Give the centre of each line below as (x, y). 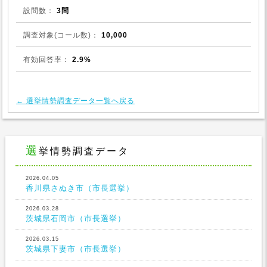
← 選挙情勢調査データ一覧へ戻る (75, 100)
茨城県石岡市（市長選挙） (76, 218)
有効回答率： (46, 59)
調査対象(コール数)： (61, 35)
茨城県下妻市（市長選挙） (76, 249)
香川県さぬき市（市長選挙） (80, 188)
